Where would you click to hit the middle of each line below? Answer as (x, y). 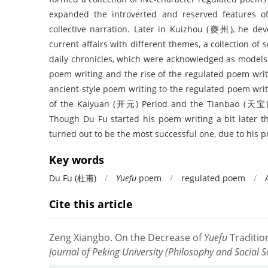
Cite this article (91, 204)
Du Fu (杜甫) (73, 178)
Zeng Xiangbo (80, 238)
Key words (77, 160)
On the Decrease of (159, 238)
